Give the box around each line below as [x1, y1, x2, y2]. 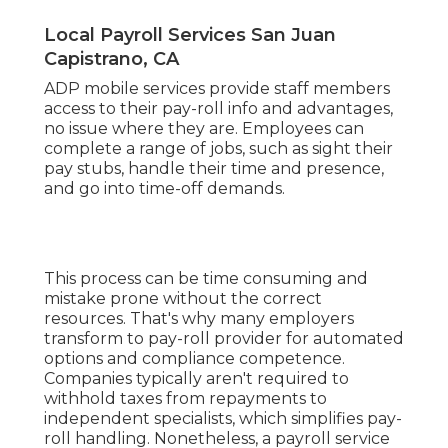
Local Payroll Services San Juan [44, 24, 336, 47]
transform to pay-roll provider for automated [44, 329, 404, 349]
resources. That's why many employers [44, 309, 354, 329]
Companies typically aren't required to [44, 369, 349, 389]
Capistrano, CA [44, 48, 179, 71]
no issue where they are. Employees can [44, 119, 364, 139]
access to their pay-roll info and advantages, [44, 99, 393, 119]
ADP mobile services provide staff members [44, 79, 390, 99]
